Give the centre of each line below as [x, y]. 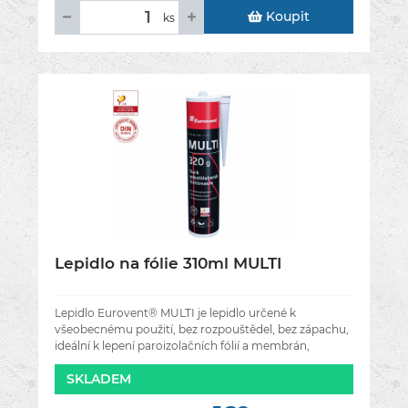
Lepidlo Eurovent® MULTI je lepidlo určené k [175, 313]
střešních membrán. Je [117, 362]
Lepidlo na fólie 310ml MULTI [168, 264]
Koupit [286, 17]
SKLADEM [99, 379]
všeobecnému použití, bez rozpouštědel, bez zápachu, [202, 330]
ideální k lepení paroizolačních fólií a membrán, [182, 346]
